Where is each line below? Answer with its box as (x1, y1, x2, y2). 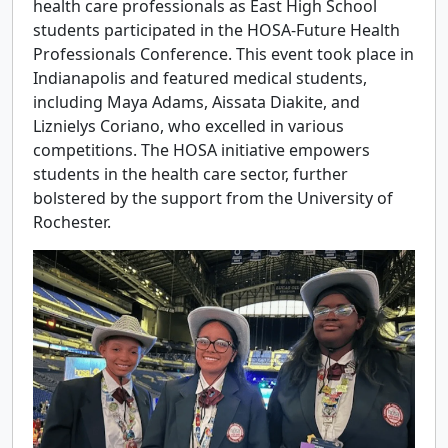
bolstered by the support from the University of (33, 187, 393, 209)
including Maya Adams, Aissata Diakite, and (33, 91, 360, 113)
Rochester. (33, 211, 111, 233)
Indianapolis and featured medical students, (33, 67, 367, 89)
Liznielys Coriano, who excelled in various (33, 115, 344, 137)
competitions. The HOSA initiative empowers (33, 139, 370, 161)
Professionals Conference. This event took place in (33, 43, 414, 65)
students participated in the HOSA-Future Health (33, 19, 400, 41)
